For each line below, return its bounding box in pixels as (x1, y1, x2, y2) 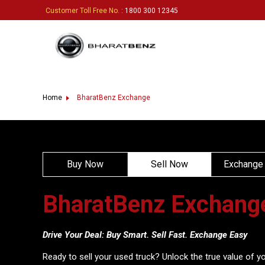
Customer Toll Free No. (46, 6, 119, 15)
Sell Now (150, 159, 188, 170)
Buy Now (66, 159, 104, 170)
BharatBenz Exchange (75, 93, 150, 102)
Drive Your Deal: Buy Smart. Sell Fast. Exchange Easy (43, 230, 247, 240)
